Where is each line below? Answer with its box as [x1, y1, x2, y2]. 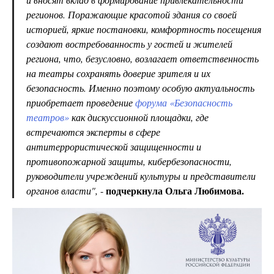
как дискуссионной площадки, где [69, 111, 209, 124]
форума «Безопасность [135, 96, 232, 109]
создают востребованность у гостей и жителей [26, 37, 232, 50]
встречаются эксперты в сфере [26, 125, 160, 138]
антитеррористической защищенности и [26, 140, 201, 153]
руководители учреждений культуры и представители [26, 169, 256, 182]
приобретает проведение [26, 96, 135, 109]
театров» [26, 111, 69, 124]
